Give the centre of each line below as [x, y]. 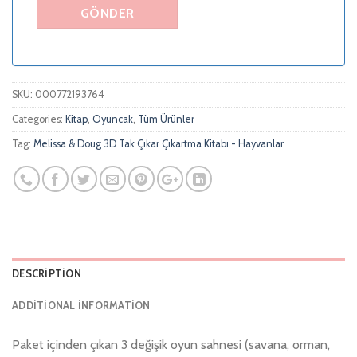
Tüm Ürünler [166, 119]
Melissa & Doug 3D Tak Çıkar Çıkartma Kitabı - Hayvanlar [159, 143]
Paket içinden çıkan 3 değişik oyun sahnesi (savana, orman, [171, 345]
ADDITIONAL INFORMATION [81, 306]
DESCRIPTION [47, 274]
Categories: [39, 119]
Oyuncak [113, 119]
